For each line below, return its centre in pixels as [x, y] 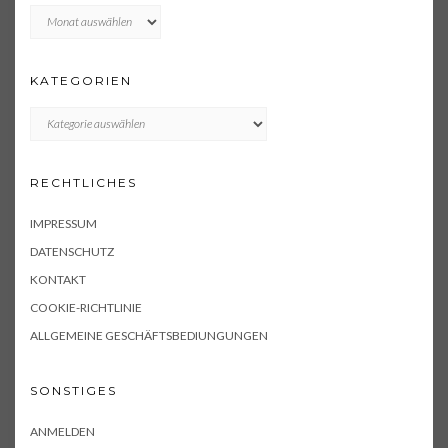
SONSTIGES [73, 390]
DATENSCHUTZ [72, 251]
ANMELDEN [62, 431]
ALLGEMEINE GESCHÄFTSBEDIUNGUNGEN [149, 335]
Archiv [49, 12]
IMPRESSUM [63, 223]
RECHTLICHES [83, 182]
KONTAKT [58, 279]
